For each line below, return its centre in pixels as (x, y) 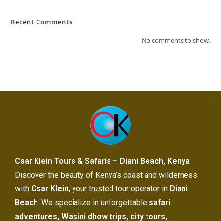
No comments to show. (176, 41)
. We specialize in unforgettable (93, 203)
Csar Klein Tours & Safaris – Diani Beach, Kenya (102, 161)
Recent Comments (42, 22)
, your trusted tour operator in (119, 189)
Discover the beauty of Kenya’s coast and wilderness (106, 175)
